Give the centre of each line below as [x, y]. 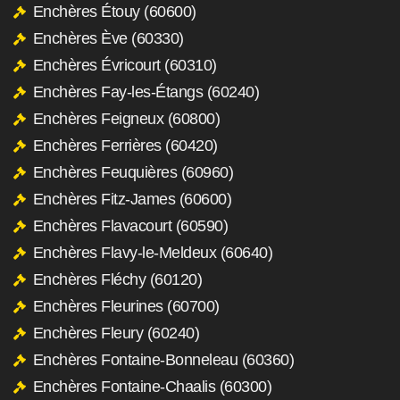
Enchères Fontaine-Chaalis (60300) [152, 386]
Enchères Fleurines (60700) [126, 306]
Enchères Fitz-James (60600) [132, 199]
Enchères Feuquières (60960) [133, 172]
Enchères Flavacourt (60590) [130, 225]
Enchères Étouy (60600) [114, 11]
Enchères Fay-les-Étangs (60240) [146, 92]
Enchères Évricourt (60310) [125, 65]
